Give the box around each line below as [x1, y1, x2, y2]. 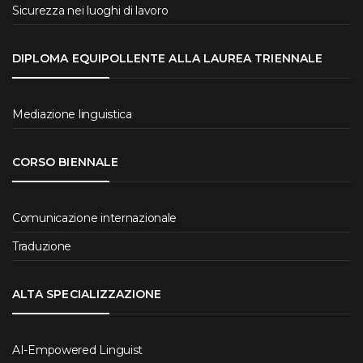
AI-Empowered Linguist [12, 343, 143, 358]
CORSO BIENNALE [12, 154, 118, 169]
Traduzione [12, 239, 72, 254]
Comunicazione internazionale [12, 211, 177, 226]
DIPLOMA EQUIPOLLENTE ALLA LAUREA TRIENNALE [12, 50, 322, 66]
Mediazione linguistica [12, 106, 132, 122]
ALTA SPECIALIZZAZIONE [12, 287, 162, 302]
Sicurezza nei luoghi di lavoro [12, 2, 169, 18]
